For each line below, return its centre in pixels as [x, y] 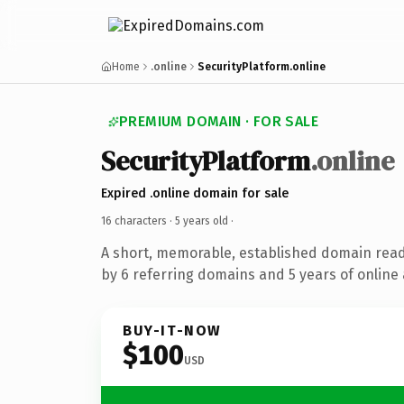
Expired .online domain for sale [195, 193]
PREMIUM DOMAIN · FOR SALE [219, 121]
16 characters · [138, 220]
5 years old [202, 220]
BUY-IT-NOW [172, 330]
